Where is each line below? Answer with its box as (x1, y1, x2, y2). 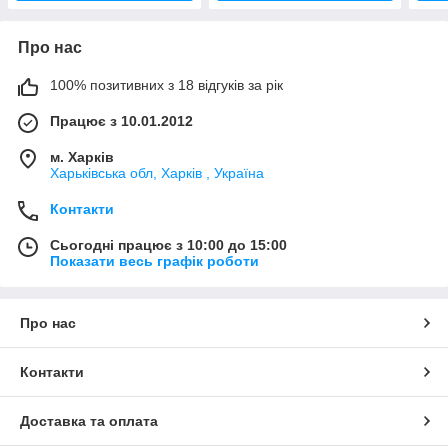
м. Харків (50, 149, 114, 166)
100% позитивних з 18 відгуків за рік (50, 77, 283, 94)
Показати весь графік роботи (50, 253, 259, 270)
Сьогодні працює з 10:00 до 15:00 (50, 237, 287, 254)
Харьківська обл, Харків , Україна (50, 165, 264, 182)
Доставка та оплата (20, 413, 158, 430)
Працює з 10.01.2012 (50, 113, 193, 130)
